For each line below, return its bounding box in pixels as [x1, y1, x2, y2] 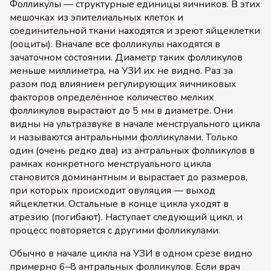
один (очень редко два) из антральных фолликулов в [10, 144, 255, 157]
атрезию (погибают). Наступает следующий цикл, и [10, 211, 243, 224]
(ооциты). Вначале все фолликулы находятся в [10, 38, 220, 51]
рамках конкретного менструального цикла [10, 157, 211, 171]
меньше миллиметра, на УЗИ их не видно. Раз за [10, 64, 233, 77]
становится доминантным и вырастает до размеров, [10, 171, 247, 184]
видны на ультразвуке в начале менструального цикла [10, 117, 260, 131]
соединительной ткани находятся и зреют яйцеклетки [10, 24, 260, 38]
